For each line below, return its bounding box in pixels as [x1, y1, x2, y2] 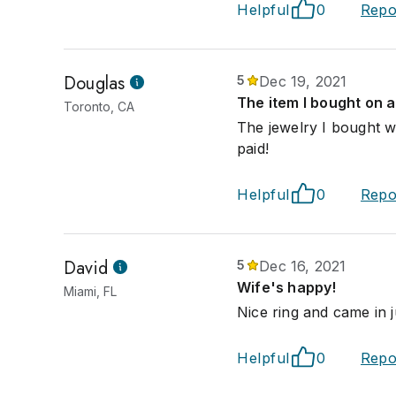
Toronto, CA [64, 99, 134, 114]
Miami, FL [64, 284, 117, 299]
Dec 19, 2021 [259, 72, 347, 90]
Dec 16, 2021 [259, 257, 346, 275]
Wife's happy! [237, 278, 337, 296]
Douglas [64, 71, 126, 96]
